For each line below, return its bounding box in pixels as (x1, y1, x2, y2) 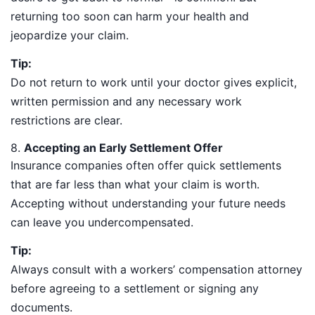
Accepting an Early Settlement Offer (24, 140, 223, 155)
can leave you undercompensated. (11, 214, 193, 229)
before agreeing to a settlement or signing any (11, 281, 259, 295)
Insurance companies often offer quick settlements (11, 157, 281, 172)
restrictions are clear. (11, 113, 122, 128)
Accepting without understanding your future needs (11, 195, 285, 210)
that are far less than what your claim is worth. (11, 176, 259, 191)
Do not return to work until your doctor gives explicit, (11, 75, 297, 90)
